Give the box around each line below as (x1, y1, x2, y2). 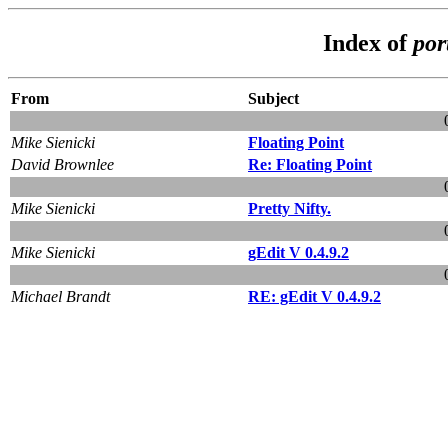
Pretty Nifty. (248, 199, 331, 217)
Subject (248, 89, 299, 107)
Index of (323, 29, 413, 56)
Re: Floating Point (248, 155, 372, 173)
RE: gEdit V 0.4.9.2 (248, 287, 381, 305)
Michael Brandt (11, 287, 110, 305)
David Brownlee (11, 155, 114, 173)
